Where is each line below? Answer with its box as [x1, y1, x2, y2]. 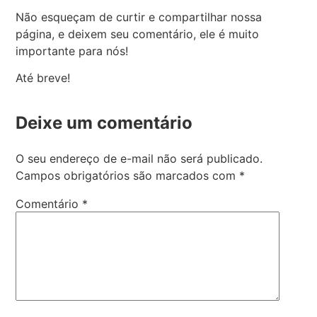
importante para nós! [16, 43, 129, 58]
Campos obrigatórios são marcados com [16, 168, 240, 183]
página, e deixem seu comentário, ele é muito [16, 26, 260, 41]
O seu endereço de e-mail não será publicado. [16, 151, 263, 166]
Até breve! [16, 71, 71, 86]
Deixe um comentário [16, 113, 193, 134]
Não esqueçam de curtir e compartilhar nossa [16, 9, 263, 24]
